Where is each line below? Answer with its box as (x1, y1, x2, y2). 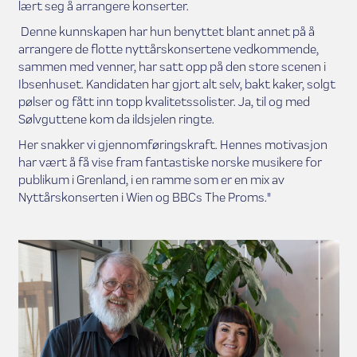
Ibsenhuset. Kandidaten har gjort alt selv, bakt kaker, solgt (18, 76, 335, 92)
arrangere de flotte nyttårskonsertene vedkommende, (18, 41, 319, 57)
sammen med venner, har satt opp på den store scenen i (18, 58, 326, 74)
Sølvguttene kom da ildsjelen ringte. (18, 111, 214, 127)
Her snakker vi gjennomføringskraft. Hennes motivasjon (18, 136, 328, 152)
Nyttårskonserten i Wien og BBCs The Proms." (18, 189, 271, 205)
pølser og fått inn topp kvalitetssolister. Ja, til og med (18, 93, 310, 109)
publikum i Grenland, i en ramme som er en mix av (18, 171, 284, 187)
